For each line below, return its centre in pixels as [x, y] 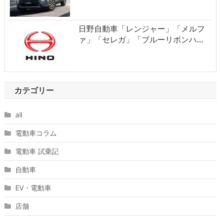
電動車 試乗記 [37, 151]
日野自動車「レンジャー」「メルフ [141, 28]
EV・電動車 [33, 187]
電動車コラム [36, 133]
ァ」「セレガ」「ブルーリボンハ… [141, 39]
